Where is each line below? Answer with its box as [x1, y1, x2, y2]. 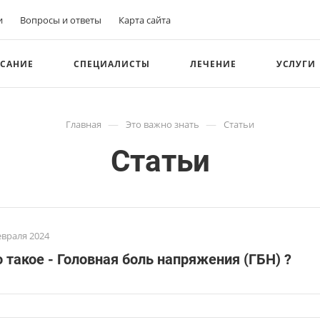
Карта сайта [119, 13, 171, 26]
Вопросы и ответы [20, 13, 101, 26]
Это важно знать [126, 118, 199, 131]
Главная [66, 118, 101, 131]
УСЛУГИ [276, 57, 316, 70]
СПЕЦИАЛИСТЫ [74, 57, 150, 70]
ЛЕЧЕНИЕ [189, 57, 236, 70]
